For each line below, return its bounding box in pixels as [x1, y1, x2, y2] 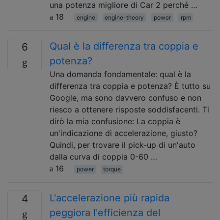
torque [103, 165, 121, 173]
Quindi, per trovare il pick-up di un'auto [50, 140, 195, 150]
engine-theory [105, 14, 144, 21]
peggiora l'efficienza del [50, 207, 161, 219]
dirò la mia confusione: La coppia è [50, 116, 180, 126]
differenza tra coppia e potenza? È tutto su [50, 81, 211, 91]
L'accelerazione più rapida [50, 192, 169, 204]
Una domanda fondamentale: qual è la [50, 69, 191, 79]
